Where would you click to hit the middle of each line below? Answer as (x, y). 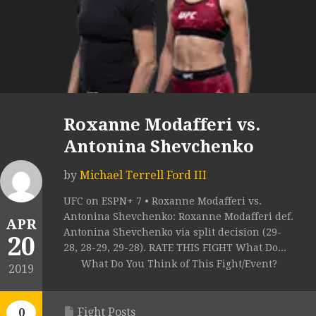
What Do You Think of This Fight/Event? (179, 264)
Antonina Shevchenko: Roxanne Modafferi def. (178, 217)
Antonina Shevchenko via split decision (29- (172, 232)
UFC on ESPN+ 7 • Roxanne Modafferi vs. (163, 201)
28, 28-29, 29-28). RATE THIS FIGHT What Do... (175, 248)
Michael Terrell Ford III (143, 176)
